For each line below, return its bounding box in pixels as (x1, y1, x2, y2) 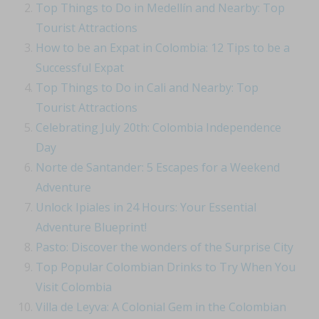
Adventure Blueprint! (36, 219, 147, 236)
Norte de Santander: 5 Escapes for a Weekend (36, 159, 280, 176)
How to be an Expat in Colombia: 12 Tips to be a (36, 40, 290, 56)
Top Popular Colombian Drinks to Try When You (36, 259, 296, 276)
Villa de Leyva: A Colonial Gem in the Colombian (36, 299, 286, 315)
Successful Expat (36, 60, 124, 76)
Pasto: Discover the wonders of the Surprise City (36, 239, 293, 256)
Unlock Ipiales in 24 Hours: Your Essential (36, 199, 256, 216)
